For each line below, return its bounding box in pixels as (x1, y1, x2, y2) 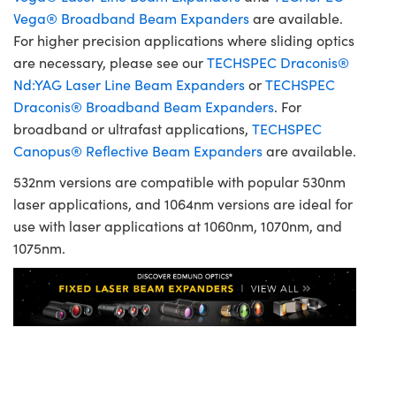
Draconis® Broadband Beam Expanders (13, 97, 274, 117)
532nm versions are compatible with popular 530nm (13, 172, 346, 192)
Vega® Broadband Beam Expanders (13, 9, 249, 28)
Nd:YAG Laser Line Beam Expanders (13, 75, 245, 95)
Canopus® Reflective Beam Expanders (13, 141, 263, 161)
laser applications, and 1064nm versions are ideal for (13, 194, 353, 214)
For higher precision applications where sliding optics (13, 31, 354, 50)
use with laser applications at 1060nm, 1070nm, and (13, 217, 342, 236)
